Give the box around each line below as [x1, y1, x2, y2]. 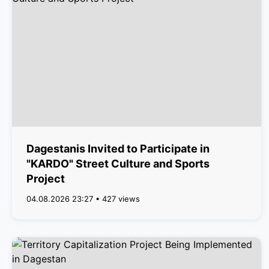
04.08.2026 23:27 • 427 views [26, 194, 140, 204]
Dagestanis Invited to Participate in [26, 142, 210, 155]
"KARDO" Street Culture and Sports [26, 157, 210, 170]
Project [26, 172, 65, 185]
